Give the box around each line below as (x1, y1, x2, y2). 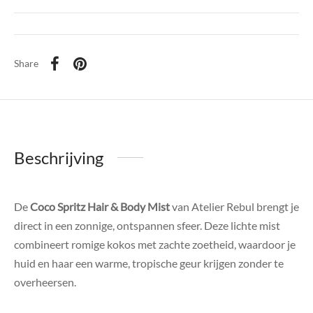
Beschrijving (14, 147, 103, 168)
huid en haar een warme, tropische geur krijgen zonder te (14, 256, 284, 270)
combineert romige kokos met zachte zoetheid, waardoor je (14, 237, 296, 251)
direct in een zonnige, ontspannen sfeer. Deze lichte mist (14, 218, 280, 232)
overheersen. (14, 275, 76, 289)
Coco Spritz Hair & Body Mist (30, 199, 170, 213)
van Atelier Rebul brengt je (170, 199, 299, 213)
